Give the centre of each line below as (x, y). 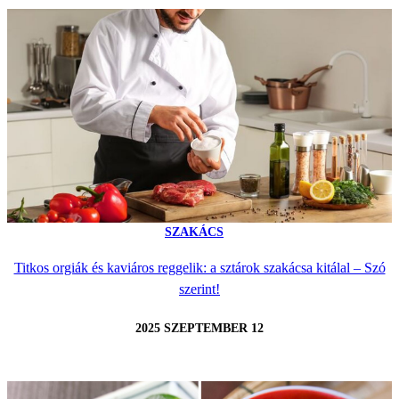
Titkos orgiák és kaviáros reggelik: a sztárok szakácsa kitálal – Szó (199, 267)
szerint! (199, 289)
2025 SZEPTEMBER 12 (199, 329)
